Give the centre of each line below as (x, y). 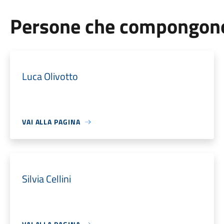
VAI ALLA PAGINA (51, 122)
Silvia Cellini (46, 179)
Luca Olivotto (50, 76)
